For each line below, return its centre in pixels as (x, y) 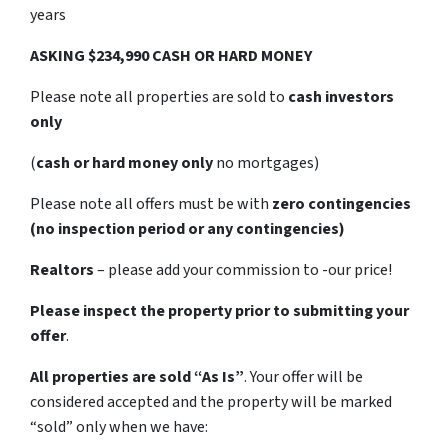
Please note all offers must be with (151, 203)
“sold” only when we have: (119, 426)
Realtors (62, 269)
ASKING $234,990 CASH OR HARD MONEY (171, 55)
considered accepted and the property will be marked (211, 401)
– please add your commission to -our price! (243, 269)
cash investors (341, 96)
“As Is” (219, 376)
